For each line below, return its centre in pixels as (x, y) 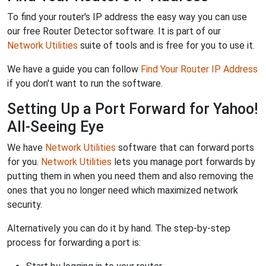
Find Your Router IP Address (199, 69)
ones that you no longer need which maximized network (123, 190)
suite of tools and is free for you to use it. (166, 45)
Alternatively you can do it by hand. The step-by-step (119, 228)
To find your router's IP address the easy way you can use (127, 17)
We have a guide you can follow (74, 69)
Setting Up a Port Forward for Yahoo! (133, 109)
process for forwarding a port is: (74, 242)
